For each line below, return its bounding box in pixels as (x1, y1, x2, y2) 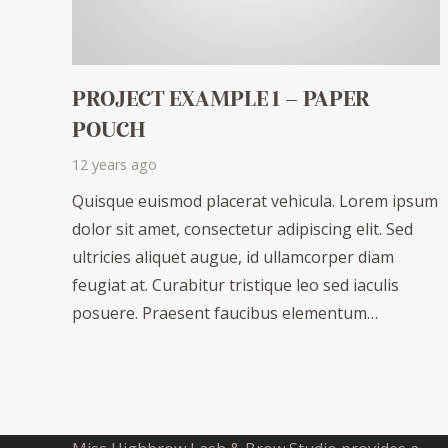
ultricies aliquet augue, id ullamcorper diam (72, 246, 394, 269)
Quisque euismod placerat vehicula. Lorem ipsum (72, 190, 438, 213)
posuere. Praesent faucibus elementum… (72, 302, 378, 325)
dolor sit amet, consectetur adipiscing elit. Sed (72, 218, 413, 241)
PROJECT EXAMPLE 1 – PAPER (72, 82, 370, 112)
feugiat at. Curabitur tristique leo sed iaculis (72, 274, 399, 297)
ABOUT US (72, 379, 178, 409)
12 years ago (72, 155, 157, 175)
